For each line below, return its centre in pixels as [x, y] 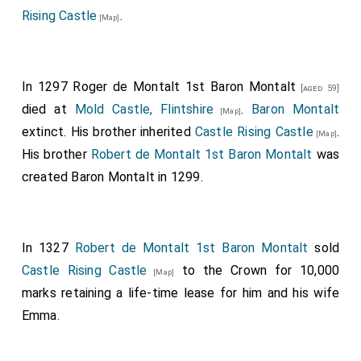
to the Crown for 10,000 [257, 270]
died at [48, 109]
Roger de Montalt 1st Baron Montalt [185, 87]
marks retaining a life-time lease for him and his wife [180, 293]
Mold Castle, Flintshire [144, 109]
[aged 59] [318, 88]
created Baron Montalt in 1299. [112, 177]
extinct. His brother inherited [108, 132]
